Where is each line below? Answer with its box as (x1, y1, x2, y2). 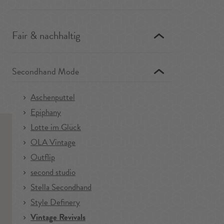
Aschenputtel (30, 91, 75, 103)
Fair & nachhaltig (12, 27, 80, 43)
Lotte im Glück (30, 121, 81, 133)
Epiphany (30, 106, 61, 118)
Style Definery (30, 196, 80, 208)
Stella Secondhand (30, 181, 91, 193)
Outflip (30, 151, 55, 163)
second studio (30, 166, 75, 178)
